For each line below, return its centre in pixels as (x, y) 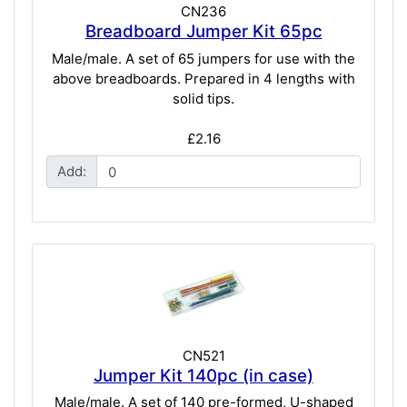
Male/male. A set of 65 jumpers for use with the (203, 58)
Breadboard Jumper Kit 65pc (203, 32)
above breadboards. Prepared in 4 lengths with (203, 78)
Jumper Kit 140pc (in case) (203, 375)
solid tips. (203, 98)
